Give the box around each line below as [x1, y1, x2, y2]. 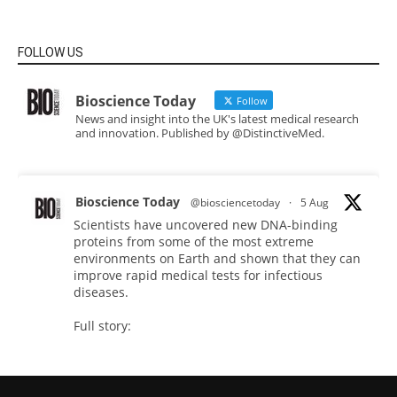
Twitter [170, 378, 203, 393]
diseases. [74, 283, 128, 300]
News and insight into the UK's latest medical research [75, 110, 359, 127]
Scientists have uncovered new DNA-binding [74, 215, 338, 233]
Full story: [74, 316, 131, 334]
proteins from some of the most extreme [74, 232, 314, 250]
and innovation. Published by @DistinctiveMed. [75, 124, 324, 141]
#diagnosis [74, 350, 138, 368]
